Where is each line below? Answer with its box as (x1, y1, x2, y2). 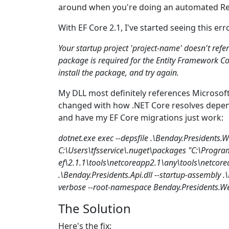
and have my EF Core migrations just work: (58, 112, 223, 123)
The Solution (58, 200, 131, 217)
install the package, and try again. (58, 67, 179, 78)
